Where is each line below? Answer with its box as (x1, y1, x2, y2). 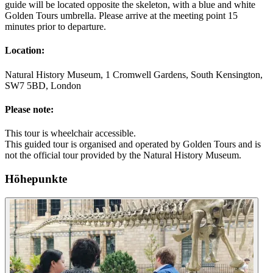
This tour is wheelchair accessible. (5, 128, 136, 139)
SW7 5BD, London (5, 80, 81, 91)
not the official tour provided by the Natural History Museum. (5, 150, 241, 161)
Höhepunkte (5, 172, 67, 185)
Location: (5, 45, 44, 56)
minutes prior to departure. (5, 21, 106, 32)
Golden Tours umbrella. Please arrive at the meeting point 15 (5, 10, 238, 21)
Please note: (5, 104, 54, 115)
